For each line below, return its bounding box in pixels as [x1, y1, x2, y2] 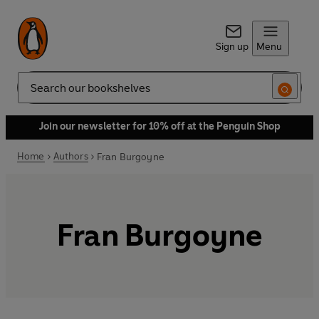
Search [17, 87, 48, 100]
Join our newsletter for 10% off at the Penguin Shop [38, 120, 281, 132]
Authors [53, 150, 88, 162]
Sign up [215, 41, 249, 53]
